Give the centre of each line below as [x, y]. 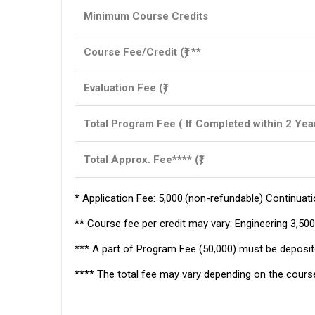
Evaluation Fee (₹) [126, 88]
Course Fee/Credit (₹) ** [142, 52]
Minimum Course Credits [146, 16]
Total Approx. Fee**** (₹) [143, 160]
